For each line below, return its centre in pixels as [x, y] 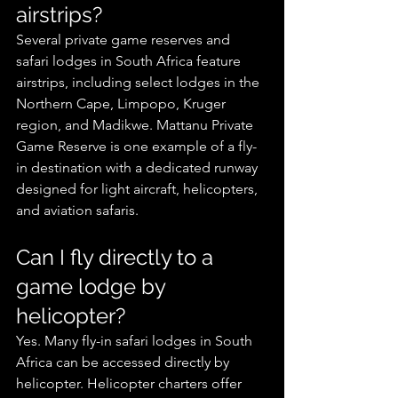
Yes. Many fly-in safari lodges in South [136, 341]
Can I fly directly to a [117, 258]
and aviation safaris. [77, 211]
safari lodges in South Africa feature [130, 61]
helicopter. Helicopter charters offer [131, 384]
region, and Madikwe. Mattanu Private [136, 125]
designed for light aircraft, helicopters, [139, 189]
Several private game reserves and [125, 40]
